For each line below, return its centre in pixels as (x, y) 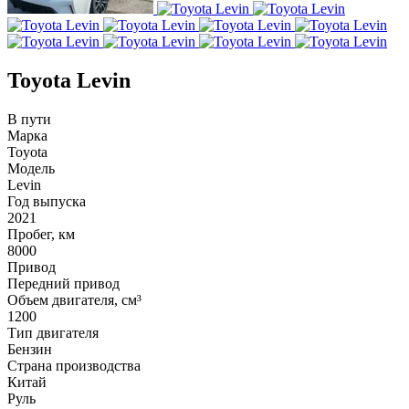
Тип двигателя (53, 332)
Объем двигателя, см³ (74, 299)
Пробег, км (41, 234)
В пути (29, 119)
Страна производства (74, 365)
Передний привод (63, 283)
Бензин (30, 349)
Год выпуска (47, 201)
